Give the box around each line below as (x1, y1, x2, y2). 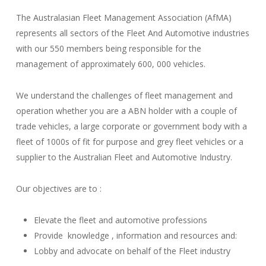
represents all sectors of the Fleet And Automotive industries (16, 27, 250, 39)
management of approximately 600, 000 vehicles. (16, 58, 206, 70)
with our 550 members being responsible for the (16, 43, 202, 55)
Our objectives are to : (16, 183, 102, 195)
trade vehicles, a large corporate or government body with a (16, 121, 248, 132)
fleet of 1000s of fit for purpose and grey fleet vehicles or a (16, 136, 244, 148)
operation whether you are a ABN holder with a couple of (16, 105, 237, 117)
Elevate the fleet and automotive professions (34, 214, 208, 226)
